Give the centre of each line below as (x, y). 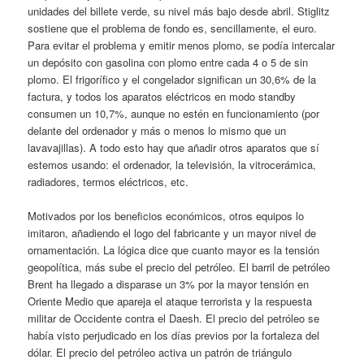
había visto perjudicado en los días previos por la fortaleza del (174, 335)
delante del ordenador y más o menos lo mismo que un (157, 130)
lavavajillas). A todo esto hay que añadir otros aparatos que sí (174, 147)
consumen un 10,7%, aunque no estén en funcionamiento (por (174, 113)
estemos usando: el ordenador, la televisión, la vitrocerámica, (172, 164)
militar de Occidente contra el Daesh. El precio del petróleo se (174, 318)
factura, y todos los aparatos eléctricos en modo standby (162, 96)
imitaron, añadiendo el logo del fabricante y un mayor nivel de (172, 232)
